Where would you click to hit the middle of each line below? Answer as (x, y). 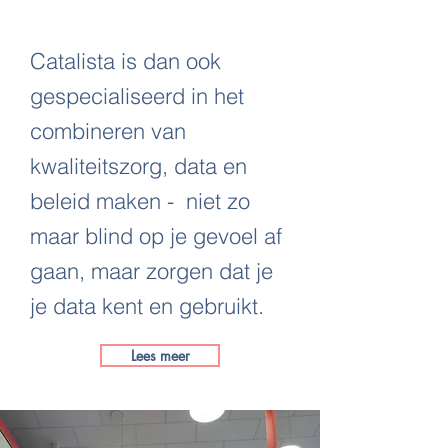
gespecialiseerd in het (137, 96)
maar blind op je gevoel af (156, 236)
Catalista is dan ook (125, 61)
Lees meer (160, 355)
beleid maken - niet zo (140, 201)
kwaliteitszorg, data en (138, 166)
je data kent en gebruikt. (150, 306)
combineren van (108, 131)
